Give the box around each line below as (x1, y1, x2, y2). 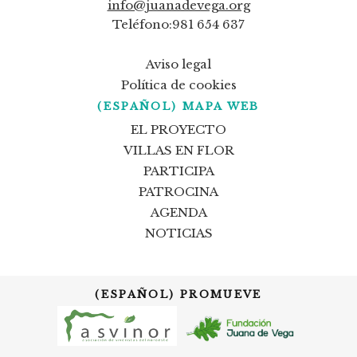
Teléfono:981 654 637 (112, 17, 245, 33)
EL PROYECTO (131, 121, 226, 137)
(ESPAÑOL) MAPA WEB (97, 99, 260, 113)
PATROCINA (139, 183, 218, 199)
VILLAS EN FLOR (123, 142, 234, 158)
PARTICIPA (143, 163, 214, 178)
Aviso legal (146, 57, 211, 73)
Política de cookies (120, 77, 237, 93)
